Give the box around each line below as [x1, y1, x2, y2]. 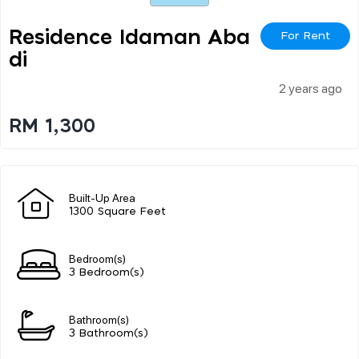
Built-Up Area [69, 189, 135, 204]
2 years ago [279, 79, 342, 96]
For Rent [280, 30, 330, 42]
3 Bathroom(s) [69, 328, 148, 339]
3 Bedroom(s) [69, 267, 144, 278]
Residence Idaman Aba [9, 26, 250, 48]
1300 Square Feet [69, 206, 166, 217]
